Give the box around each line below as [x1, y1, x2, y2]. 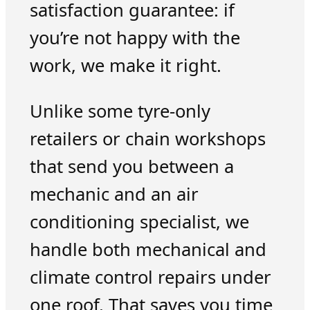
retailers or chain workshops [29, 126, 266, 151]
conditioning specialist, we [29, 209, 249, 234]
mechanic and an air [29, 181, 199, 206]
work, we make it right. [29, 53, 221, 78]
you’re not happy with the [29, 26, 240, 51]
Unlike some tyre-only [29, 98, 210, 123]
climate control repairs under [29, 264, 271, 289]
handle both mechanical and [29, 237, 266, 262]
